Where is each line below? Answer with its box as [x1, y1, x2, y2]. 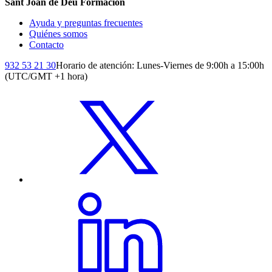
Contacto [29, 39, 64, 50]
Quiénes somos [29, 28, 87, 39]
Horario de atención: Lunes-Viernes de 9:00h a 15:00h [56, 59, 264, 70]
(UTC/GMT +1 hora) [5, 70, 87, 81]
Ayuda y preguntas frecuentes [29, 17, 143, 28]
